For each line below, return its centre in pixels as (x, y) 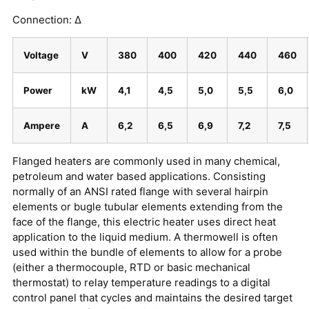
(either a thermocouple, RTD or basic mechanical (131, 268)
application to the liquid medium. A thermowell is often (145, 237)
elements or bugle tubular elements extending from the (148, 207)
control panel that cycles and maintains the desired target (152, 298)
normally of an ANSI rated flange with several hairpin (140, 192)
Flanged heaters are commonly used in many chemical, (146, 161)
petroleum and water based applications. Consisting (139, 177)
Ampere (42, 126)
